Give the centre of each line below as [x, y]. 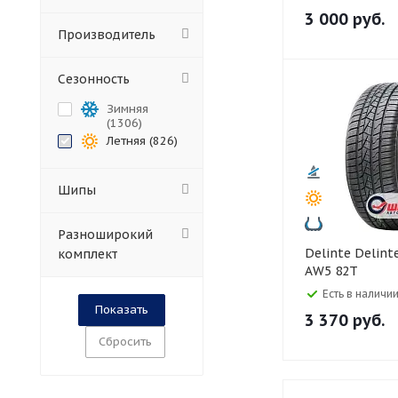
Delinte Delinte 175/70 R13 [330, 253]
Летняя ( [130, 141]
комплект [88, 254]
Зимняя [127, 109]
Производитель [107, 35]
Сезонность [94, 79]
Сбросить [125, 342]
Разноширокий [105, 235]
